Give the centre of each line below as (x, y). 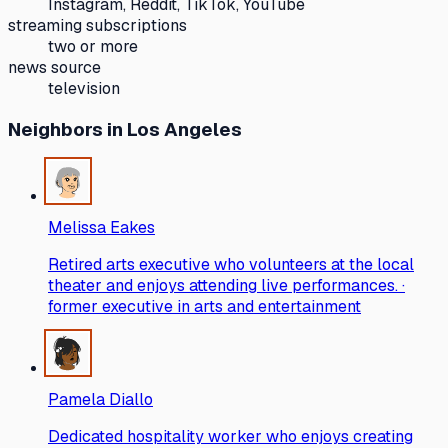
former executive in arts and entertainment (204, 307)
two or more (93, 46)
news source (54, 67)
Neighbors (55, 130)
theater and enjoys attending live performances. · (226, 286)
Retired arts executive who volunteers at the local (231, 265)
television (84, 88)
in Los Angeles (172, 130)
